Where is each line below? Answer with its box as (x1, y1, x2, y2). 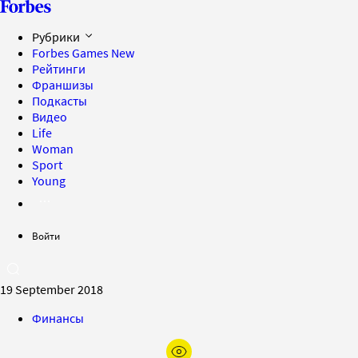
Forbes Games (32, 45, 111, 61)
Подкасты (32, 93, 87, 109)
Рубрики (32, 29, 82, 45)
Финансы (32, 310, 84, 326)
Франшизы (32, 77, 93, 93)
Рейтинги (32, 61, 86, 77)
